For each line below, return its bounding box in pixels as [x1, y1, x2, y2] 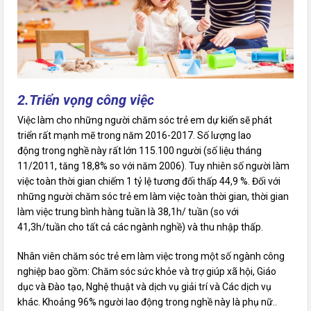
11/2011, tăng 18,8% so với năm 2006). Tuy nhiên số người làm [17, 160, 290, 172]
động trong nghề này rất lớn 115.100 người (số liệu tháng [17, 145, 262, 157]
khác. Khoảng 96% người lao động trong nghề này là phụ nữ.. [17, 296, 278, 308]
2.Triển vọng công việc [17, 92, 155, 109]
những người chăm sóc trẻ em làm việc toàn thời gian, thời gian [17, 191, 289, 203]
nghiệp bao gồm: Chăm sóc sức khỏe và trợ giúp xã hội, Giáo [17, 266, 277, 278]
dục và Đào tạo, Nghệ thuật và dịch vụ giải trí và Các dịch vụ [17, 281, 272, 293]
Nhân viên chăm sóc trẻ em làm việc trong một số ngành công [17, 251, 285, 262]
